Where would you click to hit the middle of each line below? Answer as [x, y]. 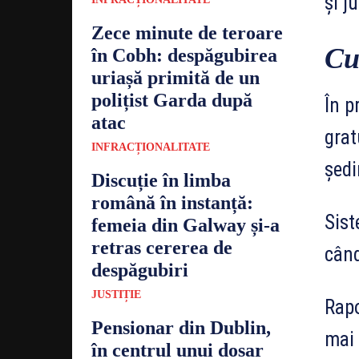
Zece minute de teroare [187, 32]
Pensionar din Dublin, [181, 327]
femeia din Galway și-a [186, 225]
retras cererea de [162, 247]
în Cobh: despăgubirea [184, 55]
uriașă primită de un [175, 77]
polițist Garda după [172, 100]
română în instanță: [172, 202]
